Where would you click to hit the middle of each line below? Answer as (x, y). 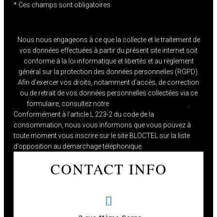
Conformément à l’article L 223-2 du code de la (84, 114)
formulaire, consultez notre (69, 103)
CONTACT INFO (108, 168)
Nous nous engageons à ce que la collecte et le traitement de (108, 39)
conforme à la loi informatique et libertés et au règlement (108, 61)
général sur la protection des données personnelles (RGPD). (108, 71)
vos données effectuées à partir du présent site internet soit (108, 50)
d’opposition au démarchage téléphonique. (78, 146)
